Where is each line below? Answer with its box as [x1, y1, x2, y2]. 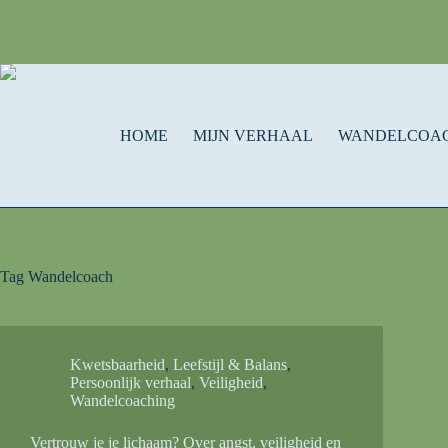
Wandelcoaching [70, 392, 175, 409]
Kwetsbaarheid [70, 356, 165, 373]
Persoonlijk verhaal [70, 374, 191, 391]
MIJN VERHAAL [192, 126, 313, 144]
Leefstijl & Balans [173, 356, 287, 373]
